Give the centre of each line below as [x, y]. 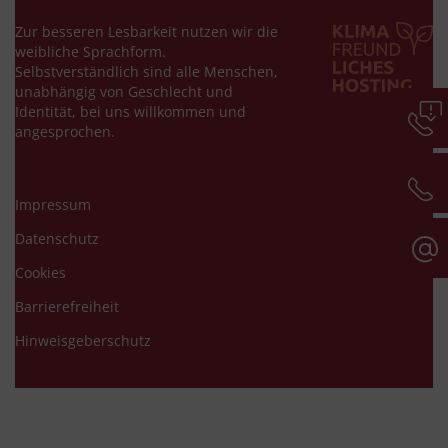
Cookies [40, 272]
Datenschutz [57, 238]
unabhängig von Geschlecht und [124, 91]
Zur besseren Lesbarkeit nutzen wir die [146, 31]
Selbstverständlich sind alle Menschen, [146, 71]
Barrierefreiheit [67, 306]
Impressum [53, 204]
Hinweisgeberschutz [83, 340]
